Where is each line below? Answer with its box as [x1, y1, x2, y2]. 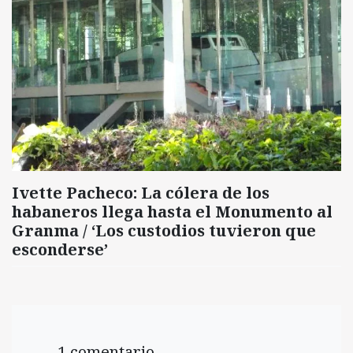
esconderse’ [12, 238, 108, 260]
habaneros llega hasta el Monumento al [12, 200, 333, 222]
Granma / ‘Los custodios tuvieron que [12, 219, 316, 241]
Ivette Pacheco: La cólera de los [12, 181, 269, 203]
